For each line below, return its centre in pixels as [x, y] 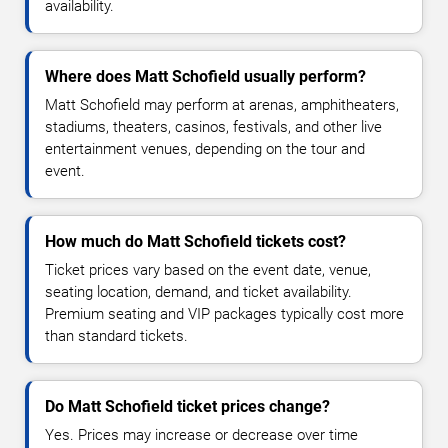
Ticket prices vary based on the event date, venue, [208, 269]
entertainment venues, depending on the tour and [205, 148]
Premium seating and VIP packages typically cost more [224, 313]
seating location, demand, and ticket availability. [198, 291]
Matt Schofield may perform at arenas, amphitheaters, [222, 104]
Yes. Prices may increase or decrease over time [201, 434]
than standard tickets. [116, 335]
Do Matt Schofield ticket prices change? [187, 406]
